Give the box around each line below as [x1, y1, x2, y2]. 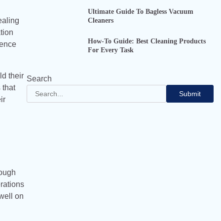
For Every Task [87, 46, 134, 54]
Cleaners [87, 16, 113, 24]
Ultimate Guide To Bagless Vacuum [87, 7, 193, 15]
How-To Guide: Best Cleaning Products [87, 37, 206, 45]
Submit [179, 90, 201, 98]
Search [26, 74, 52, 83]
